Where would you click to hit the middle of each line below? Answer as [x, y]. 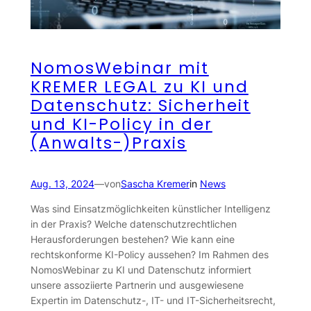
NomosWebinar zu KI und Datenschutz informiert [141, 269]
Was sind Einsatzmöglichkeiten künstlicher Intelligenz [150, 208]
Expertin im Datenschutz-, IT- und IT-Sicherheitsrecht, [153, 300]
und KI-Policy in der [121, 124]
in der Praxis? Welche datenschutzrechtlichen [133, 224]
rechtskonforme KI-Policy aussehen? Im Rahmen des [149, 254]
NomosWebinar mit [119, 68]
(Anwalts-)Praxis [108, 143]
